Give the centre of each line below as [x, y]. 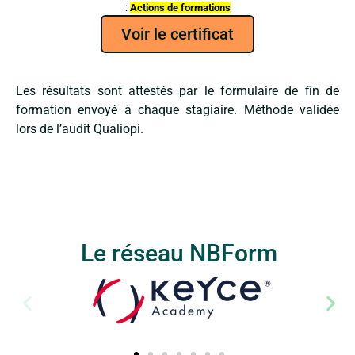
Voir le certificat [177, 34]
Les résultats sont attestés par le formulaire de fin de [177, 90]
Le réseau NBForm [179, 253]
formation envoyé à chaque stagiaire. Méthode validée [177, 109]
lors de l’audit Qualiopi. [80, 128]
